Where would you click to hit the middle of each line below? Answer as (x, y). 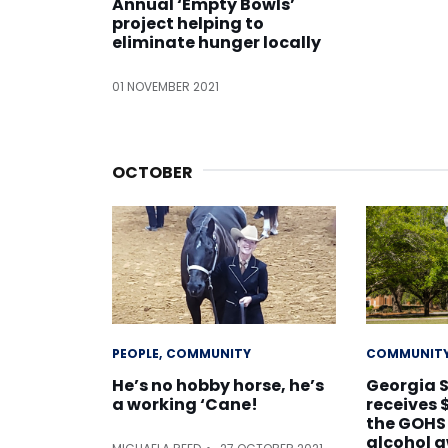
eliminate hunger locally (216, 43)
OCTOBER (152, 173)
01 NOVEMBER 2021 (165, 87)
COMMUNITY (208, 354)
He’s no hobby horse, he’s (218, 386)
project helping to (188, 24)
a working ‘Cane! (185, 405)
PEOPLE (135, 354)
